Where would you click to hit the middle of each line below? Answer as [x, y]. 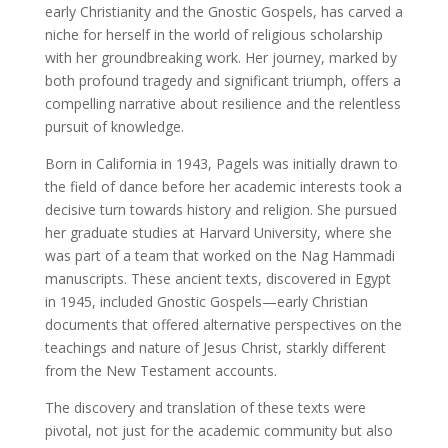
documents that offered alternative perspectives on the [223, 324]
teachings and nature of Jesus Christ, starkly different [215, 347]
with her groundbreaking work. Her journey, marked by [220, 57]
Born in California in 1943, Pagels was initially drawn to [221, 163]
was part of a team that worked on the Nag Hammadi [219, 255]
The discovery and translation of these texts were [205, 407]
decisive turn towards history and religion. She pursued [220, 209]
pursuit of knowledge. [114, 126]
